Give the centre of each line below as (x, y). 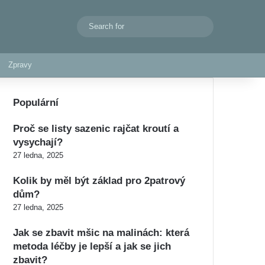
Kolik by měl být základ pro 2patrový (99, 181)
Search (216, 26)
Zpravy (20, 65)
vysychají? (38, 142)
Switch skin (92, 26)
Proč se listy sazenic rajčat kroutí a (96, 129)
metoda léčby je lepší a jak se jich (92, 246)
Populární (36, 103)
